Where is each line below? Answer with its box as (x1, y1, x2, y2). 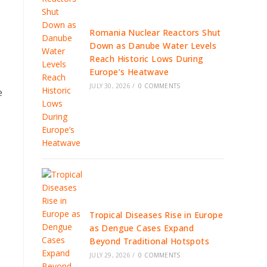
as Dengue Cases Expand (89, 222, 194, 234)
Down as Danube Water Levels (89, 40, 217, 51)
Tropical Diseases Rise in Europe (89, 209, 223, 221)
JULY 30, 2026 (89, 82, 131, 90)
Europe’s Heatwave (89, 66, 169, 77)
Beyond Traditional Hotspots (89, 235, 210, 247)
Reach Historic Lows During (89, 53, 204, 64)
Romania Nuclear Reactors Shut (89, 27, 221, 38)
